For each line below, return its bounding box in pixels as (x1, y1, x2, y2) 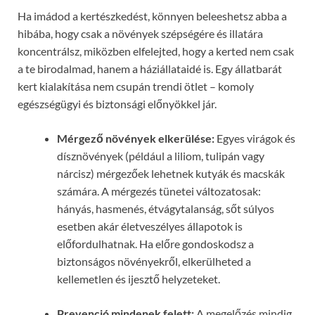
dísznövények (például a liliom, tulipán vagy (57, 148, 264, 162)
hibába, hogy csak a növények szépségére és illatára (18, 26, 263, 40)
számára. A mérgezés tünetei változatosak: (57, 184, 261, 198)
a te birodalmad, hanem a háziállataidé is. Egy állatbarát (18, 61, 282, 75)
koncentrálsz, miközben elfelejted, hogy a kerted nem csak (18, 44, 294, 58)
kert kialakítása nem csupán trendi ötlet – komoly (18, 79, 254, 93)
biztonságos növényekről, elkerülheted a (57, 254, 251, 268)
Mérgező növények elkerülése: (57, 131, 214, 145)
